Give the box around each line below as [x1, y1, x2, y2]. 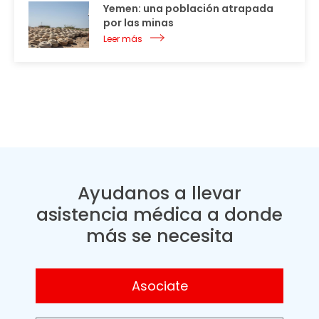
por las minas [103, 16, 174, 30]
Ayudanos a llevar [78, 181, 241, 206]
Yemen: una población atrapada [103, 1, 273, 16]
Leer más [103, 33, 142, 45]
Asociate [131, 277, 188, 295]
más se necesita [85, 224, 234, 249]
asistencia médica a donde [36, 202, 283, 227]
